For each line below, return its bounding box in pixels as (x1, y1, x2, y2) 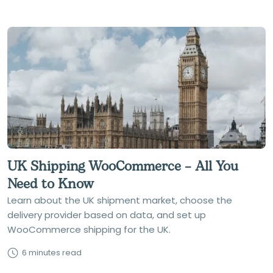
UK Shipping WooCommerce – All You (7, 157, 238, 177)
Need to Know (7, 174, 94, 194)
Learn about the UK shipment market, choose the (7, 194, 232, 207)
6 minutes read (22, 247, 82, 258)
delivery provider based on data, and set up (7, 208, 206, 221)
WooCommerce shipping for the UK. (7, 223, 171, 236)
